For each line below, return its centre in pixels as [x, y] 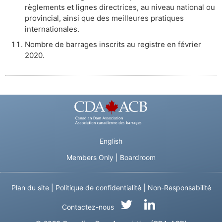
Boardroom [138, 157]
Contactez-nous [88, 207]
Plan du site [30, 187]
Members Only [90, 157]
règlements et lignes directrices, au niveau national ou [120, 7]
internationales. [52, 29]
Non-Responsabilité [179, 187]
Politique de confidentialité [98, 187]
